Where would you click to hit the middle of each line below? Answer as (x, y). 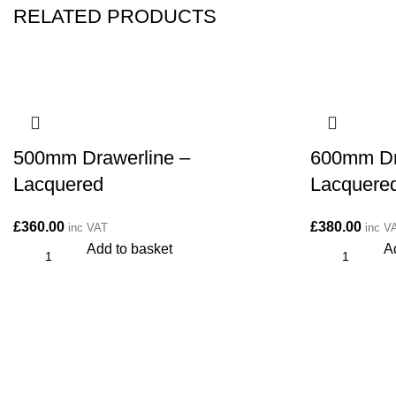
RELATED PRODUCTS (115, 16)
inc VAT (88, 228)
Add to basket (129, 249)
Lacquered (58, 184)
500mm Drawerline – (102, 158)
